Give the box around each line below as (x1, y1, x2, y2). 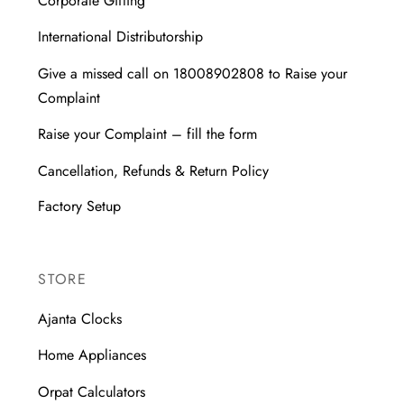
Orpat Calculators (38, 381, 146, 402)
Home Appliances (38, 344, 147, 366)
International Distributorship (38, 26, 204, 48)
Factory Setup (38, 196, 122, 217)
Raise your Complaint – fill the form (38, 123, 258, 144)
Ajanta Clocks (38, 308, 123, 330)
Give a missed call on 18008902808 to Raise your (38, 62, 348, 84)
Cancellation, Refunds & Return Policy (38, 160, 270, 181)
